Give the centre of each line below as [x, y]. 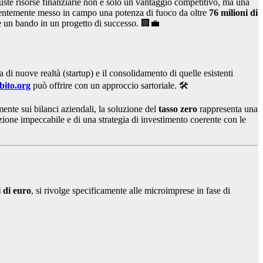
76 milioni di [233, 13]
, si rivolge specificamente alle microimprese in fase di [131, 191]
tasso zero [178, 109]
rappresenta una [227, 109]
